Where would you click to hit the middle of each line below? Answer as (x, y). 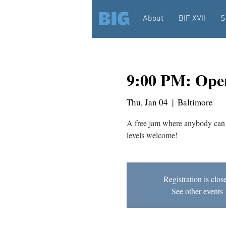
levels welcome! (152, 135)
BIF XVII (192, 19)
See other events (197, 191)
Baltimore (195, 102)
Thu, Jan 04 (147, 102)
